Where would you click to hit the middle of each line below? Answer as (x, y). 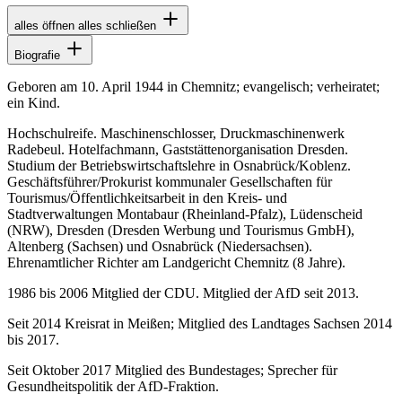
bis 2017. (33, 339)
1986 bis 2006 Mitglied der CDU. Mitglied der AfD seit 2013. (183, 293)
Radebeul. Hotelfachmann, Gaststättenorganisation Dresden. (178, 149)
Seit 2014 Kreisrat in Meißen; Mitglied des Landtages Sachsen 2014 (200, 323)
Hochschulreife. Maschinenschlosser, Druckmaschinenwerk (176, 133)
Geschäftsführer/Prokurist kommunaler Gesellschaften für (170, 181)
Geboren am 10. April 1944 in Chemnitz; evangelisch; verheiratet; (193, 86)
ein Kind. (34, 102)
